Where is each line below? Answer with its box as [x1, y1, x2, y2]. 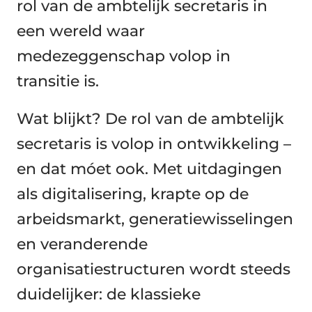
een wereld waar [17, 21, 145, 40]
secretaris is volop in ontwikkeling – [17, 134, 291, 153]
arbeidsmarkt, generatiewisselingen [17, 209, 293, 228]
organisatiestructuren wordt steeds [17, 259, 290, 279]
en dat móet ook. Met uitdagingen [17, 159, 282, 178]
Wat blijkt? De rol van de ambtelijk [17, 109, 284, 128]
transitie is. [17, 71, 99, 91]
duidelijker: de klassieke [17, 284, 201, 304]
